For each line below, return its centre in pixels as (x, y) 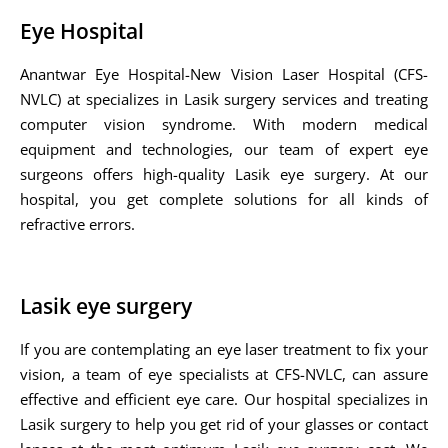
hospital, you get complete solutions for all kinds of (224, 198)
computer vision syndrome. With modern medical (224, 123)
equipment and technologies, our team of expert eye (224, 148)
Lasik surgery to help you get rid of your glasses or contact (224, 423)
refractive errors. (77, 223)
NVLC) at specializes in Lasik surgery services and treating (224, 98)
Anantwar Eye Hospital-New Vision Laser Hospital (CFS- (224, 73)
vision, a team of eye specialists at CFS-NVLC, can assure (224, 373)
